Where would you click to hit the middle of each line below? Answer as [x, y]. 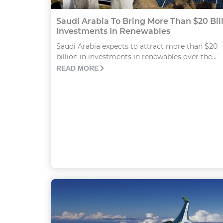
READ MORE [77, 68]
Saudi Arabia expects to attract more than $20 [137, 47]
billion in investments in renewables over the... [136, 57]
